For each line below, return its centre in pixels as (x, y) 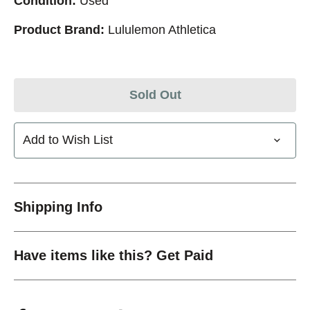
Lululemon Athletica (162, 29)
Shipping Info (58, 207)
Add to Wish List (68, 140)
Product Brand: (59, 29)
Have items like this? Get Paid (113, 255)
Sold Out (155, 94)
